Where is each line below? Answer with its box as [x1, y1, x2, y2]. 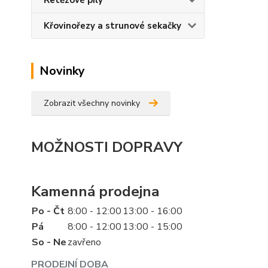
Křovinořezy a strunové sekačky [44, 20, 181, 32]
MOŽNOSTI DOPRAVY [31, 138, 182, 157]
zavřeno [68, 236, 101, 249]
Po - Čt [32, 205, 65, 218]
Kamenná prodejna [31, 182, 159, 201]
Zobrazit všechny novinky [44, 98, 140, 109]
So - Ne [32, 236, 66, 249]
